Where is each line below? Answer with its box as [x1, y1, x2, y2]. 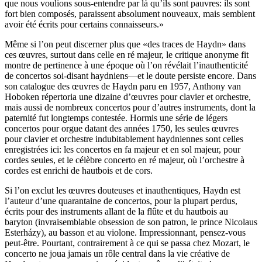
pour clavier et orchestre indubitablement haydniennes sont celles [5, 134, 243, 144]
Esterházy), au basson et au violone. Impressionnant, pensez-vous [5, 227, 246, 237]
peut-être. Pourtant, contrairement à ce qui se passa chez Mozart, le [5, 238, 250, 248]
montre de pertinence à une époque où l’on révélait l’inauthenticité [5, 60, 248, 70]
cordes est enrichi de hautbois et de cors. [5, 166, 153, 175]
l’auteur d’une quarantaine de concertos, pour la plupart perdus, [5, 196, 237, 206]
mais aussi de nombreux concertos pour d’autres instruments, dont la [5, 102, 256, 112]
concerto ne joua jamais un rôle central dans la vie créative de [5, 249, 230, 258]
